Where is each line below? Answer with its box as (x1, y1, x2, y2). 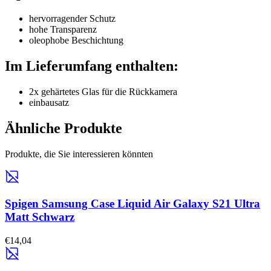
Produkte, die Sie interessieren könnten (5, 148, 153, 159)
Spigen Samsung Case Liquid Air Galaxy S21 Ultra (5, 197, 260, 211)
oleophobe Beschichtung (29, 34, 123, 45)
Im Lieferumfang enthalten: (5, 57, 178, 74)
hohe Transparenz (29, 24, 97, 34)
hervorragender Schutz (29, 13, 116, 24)
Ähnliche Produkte (5, 120, 122, 136)
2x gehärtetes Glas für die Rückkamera (29, 86, 177, 97)
